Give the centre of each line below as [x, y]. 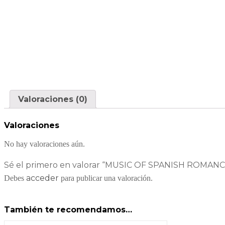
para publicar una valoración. [106, 178]
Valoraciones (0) [53, 99]
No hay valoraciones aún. [44, 144]
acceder [42, 178]
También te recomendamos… [68, 209]
